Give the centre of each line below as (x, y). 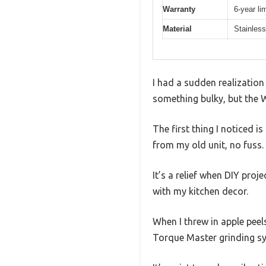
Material (177, 28)
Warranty (179, 9)
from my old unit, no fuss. (208, 145)
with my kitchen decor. (200, 191)
